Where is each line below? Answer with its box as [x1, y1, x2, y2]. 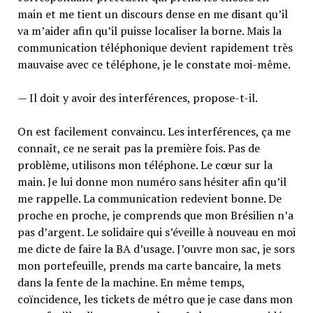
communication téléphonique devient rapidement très [17, 39, 293, 55]
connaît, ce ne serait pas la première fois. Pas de [17, 140, 260, 156]
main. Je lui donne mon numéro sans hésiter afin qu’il [17, 173, 286, 189]
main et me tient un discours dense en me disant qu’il [17, 6, 288, 22]
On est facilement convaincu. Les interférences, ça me [17, 123, 291, 139]
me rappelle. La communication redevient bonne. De [17, 190, 282, 206]
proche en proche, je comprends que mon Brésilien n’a [17, 207, 293, 223]
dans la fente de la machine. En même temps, [17, 274, 245, 290]
